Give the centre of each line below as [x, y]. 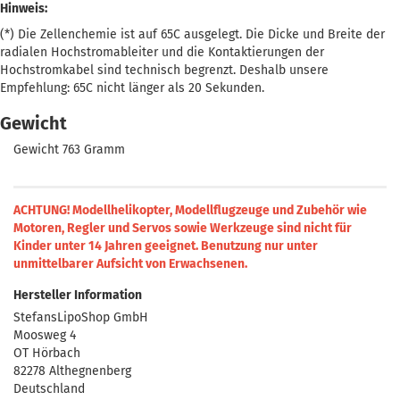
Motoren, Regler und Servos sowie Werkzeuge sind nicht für [183, 228]
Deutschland [49, 389]
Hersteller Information [78, 295]
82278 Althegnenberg [72, 371]
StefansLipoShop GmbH [81, 317]
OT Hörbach [47, 353]
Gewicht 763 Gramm [69, 150]
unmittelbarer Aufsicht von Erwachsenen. [130, 264]
